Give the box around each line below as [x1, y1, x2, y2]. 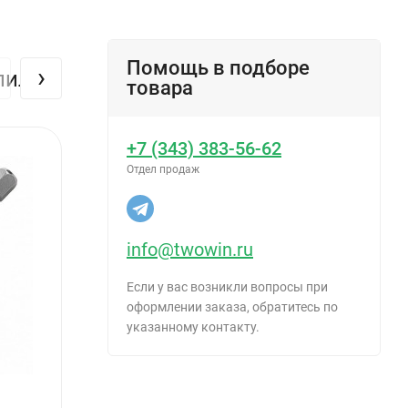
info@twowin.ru [127, 238, 253, 260]
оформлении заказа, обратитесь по [127, 299, 338, 314]
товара [127, 76, 193, 99]
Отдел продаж [127, 162, 199, 176]
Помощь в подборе [127, 56, 310, 79]
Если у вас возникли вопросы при [127, 279, 328, 294]
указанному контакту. [127, 319, 260, 334]
